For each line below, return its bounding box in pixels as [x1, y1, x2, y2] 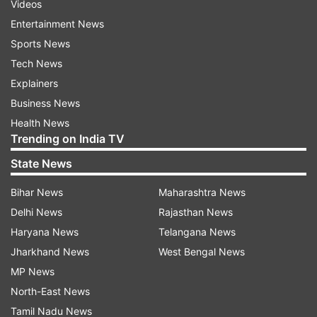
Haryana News [11, 226, 79, 238]
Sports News [11, 38, 70, 50]
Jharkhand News [11, 246, 89, 258]
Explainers [11, 77, 58, 89]
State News [11, 156, 72, 171]
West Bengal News [158, 246, 245, 258]
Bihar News [11, 186, 63, 198]
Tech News [11, 57, 62, 69]
